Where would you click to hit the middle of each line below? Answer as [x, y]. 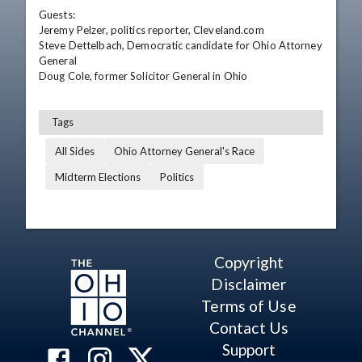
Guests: [57, 15]
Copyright [249, 262]
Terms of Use [249, 306]
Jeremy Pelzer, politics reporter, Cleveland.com [152, 30]
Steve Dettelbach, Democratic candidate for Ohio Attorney [181, 45]
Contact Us [249, 328]
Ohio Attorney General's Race [184, 151]
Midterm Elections [98, 177]
